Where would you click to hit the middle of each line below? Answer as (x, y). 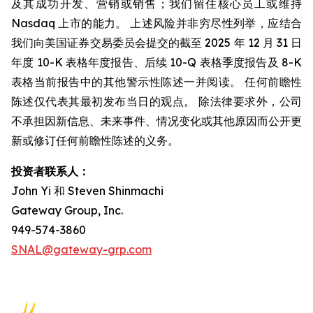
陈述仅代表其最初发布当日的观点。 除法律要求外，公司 (156, 101)
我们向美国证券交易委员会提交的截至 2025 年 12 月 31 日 (156, 43)
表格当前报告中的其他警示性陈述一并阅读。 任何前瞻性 (156, 82)
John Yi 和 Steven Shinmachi (87, 191)
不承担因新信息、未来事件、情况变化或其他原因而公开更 (156, 121)
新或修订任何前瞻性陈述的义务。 (95, 140)
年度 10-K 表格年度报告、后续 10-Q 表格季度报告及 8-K (156, 62)
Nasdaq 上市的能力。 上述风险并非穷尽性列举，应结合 (156, 23)
